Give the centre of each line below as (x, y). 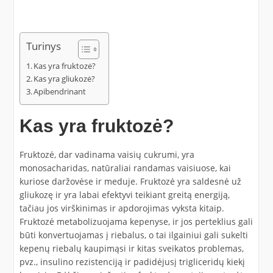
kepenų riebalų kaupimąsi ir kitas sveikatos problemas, (131, 248)
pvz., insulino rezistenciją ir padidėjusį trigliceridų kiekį (132, 262)
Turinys (43, 46)
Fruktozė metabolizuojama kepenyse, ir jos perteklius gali (136, 222)
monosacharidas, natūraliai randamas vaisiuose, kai (125, 168)
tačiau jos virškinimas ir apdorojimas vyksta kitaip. (122, 208)
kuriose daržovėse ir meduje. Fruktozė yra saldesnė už (130, 181)
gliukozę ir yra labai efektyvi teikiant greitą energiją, (124, 195)
